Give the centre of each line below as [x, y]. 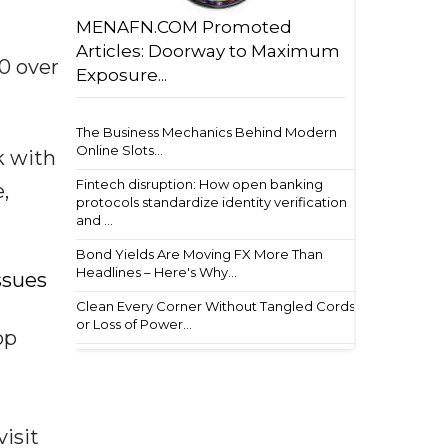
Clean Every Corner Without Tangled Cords [215, 306]
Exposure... [121, 75]
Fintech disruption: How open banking [199, 184]
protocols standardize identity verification [211, 202]
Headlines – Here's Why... [156, 272]
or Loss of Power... [134, 324]
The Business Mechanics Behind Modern [206, 132]
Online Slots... [119, 150]
